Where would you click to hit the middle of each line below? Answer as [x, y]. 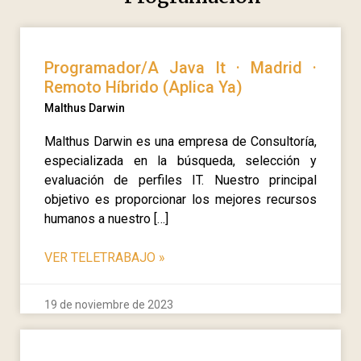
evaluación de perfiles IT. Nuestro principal [180, 180]
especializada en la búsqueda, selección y [180, 161]
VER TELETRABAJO [102, 258]
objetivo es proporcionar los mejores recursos [180, 200]
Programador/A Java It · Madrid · [180, 68]
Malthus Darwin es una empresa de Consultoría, [180, 142]
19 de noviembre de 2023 [109, 305]
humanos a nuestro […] [106, 219]
